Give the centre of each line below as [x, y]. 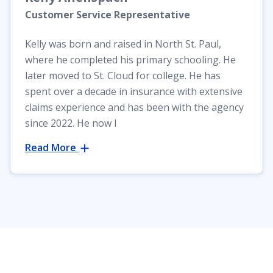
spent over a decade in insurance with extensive [134, 92]
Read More [52, 148]
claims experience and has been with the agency [134, 108]
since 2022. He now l [71, 123]
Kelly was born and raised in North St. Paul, [123, 44]
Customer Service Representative [108, 15]
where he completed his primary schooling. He [130, 60]
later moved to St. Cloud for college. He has [123, 76]
